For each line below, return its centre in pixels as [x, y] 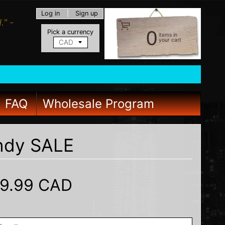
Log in [51, 13]
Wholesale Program [98, 103]
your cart [170, 40]
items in [168, 35]
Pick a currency [70, 32]
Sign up [87, 13]
